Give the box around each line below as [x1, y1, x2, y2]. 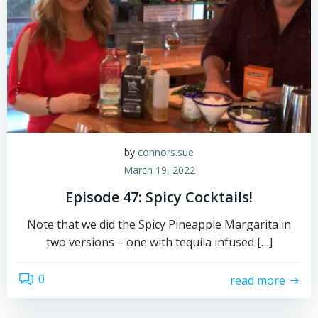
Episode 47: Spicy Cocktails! [65, 187, 253, 207]
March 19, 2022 [123, 163, 195, 177]
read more [230, 272, 285, 288]
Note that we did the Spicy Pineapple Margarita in [27, 216, 291, 232]
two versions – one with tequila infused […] [45, 234, 273, 250]
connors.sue [138, 146, 194, 159]
